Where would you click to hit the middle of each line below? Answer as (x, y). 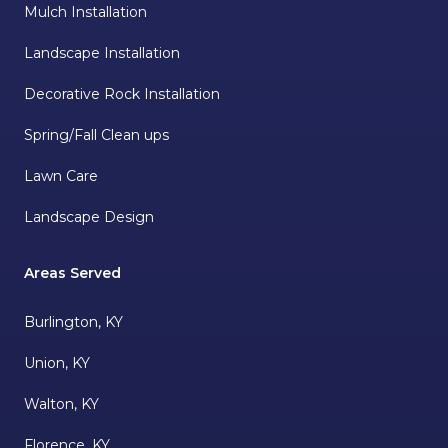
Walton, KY (61, 404)
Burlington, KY (73, 322)
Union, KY (57, 363)
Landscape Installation (102, 53)
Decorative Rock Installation (122, 94)
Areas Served (72, 273)
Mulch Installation (85, 12)
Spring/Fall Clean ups (96, 135)
